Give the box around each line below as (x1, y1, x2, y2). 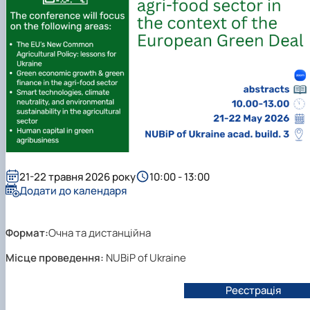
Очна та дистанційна (48, 226, 151, 241)
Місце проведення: (6, 250, 104, 266)
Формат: (6, 226, 48, 241)
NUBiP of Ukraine (106, 250, 186, 266)
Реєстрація (226, 283, 281, 298)
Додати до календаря (19, 183, 127, 198)
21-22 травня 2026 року (19, 169, 136, 184)
